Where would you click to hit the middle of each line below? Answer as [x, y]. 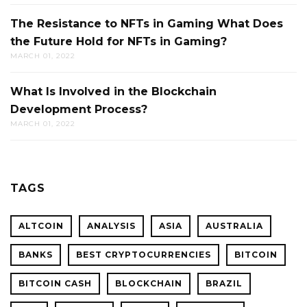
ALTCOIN [41, 226]
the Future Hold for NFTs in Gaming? [119, 42]
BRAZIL [224, 284]
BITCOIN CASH [55, 284]
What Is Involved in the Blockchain [113, 92]
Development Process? [79, 110]
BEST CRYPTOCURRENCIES [144, 255]
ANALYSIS [111, 226]
